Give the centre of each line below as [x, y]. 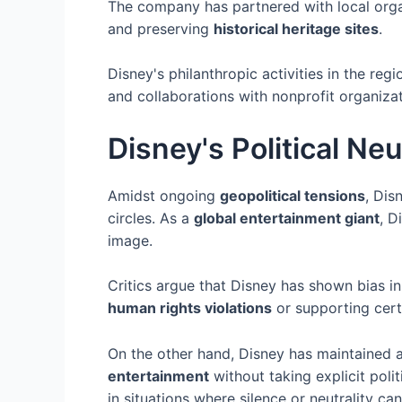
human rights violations [190, 308]
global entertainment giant [287, 218]
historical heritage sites [296, 28]
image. [130, 240]
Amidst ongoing [164, 195]
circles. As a [151, 218]
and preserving [161, 28]
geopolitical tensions [293, 195]
